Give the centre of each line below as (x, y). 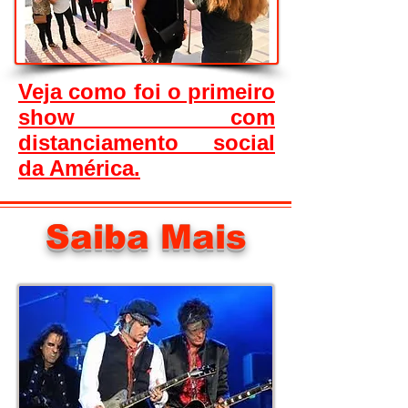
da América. (79, 168)
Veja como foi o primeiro (147, 92)
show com (147, 117)
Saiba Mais (146, 237)
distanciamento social (147, 143)
